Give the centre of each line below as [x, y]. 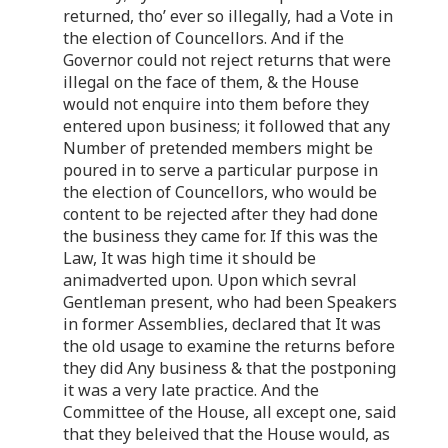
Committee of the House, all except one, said [229, 411]
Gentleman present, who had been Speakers [230, 301]
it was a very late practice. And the [191, 389]
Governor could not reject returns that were [227, 59]
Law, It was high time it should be [189, 257]
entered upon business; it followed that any [226, 125]
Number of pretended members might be [218, 147]
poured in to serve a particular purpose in [220, 169]
